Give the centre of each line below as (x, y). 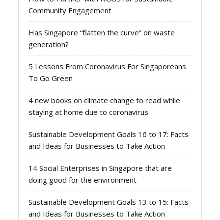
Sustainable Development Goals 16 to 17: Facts (109, 134)
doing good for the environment (83, 180)
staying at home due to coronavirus (89, 112)
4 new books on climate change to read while (105, 100)
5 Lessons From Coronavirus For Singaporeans (108, 66)
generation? (49, 44)
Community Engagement (70, 10)
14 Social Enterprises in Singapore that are (100, 168)
